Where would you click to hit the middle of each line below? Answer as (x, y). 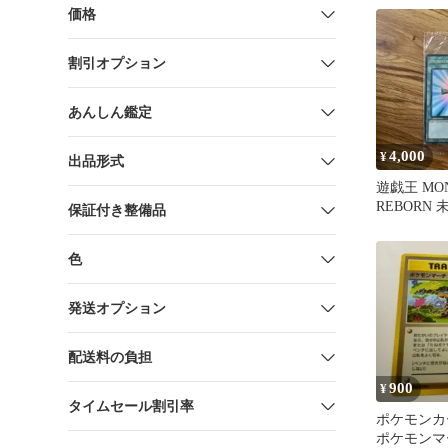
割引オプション (117, 63)
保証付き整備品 (117, 210)
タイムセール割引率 (131, 406)
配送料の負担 (110, 357)
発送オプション (117, 308)
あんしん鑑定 (110, 112)
